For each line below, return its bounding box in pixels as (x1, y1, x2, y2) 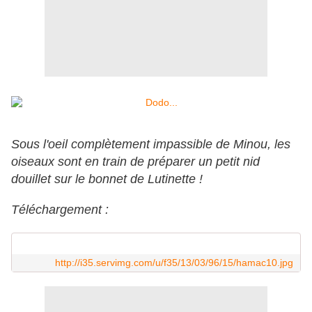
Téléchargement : (11, 203, 109, 217)
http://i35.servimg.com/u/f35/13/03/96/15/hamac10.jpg (55, 257, 293, 269)
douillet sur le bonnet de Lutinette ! (11, 172, 203, 187)
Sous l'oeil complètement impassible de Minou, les (11, 137, 290, 152)
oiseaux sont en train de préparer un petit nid (11, 155, 260, 169)
